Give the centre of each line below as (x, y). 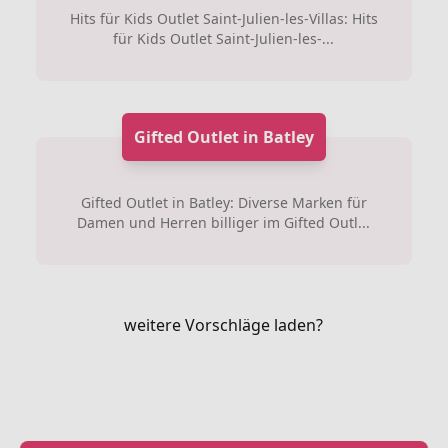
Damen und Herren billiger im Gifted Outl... (224, 222)
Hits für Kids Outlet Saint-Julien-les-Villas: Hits (223, 18)
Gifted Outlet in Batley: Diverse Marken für (223, 202)
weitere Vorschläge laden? (224, 324)
